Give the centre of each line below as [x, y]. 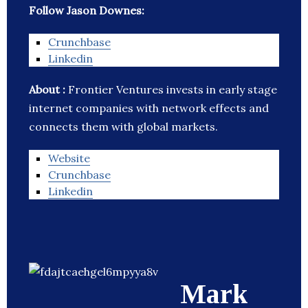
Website [69, 158]
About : [48, 90]
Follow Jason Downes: [87, 11]
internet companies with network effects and [149, 108]
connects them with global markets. [123, 127]
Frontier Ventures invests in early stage [173, 90]
